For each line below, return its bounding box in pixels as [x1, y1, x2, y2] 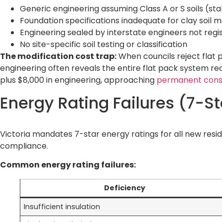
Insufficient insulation [24, 202, 101, 212]
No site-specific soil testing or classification [20, 39, 187, 51]
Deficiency [104, 183, 145, 193]
